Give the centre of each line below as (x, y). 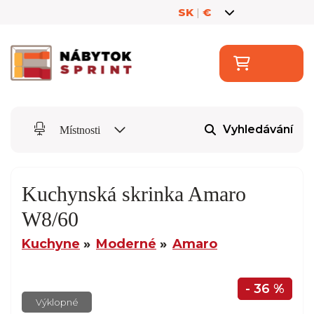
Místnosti (80, 130)
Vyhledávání (258, 130)
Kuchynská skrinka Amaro (134, 193)
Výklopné (57, 302)
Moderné (126, 244)
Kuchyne (51, 244)
